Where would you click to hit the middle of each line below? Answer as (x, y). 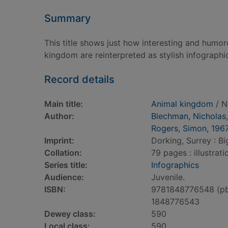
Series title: (66, 165)
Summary (67, 18)
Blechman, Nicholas (189, 116)
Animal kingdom (182, 104)
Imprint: (59, 140)
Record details (79, 79)
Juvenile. (168, 177)
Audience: (64, 177)
